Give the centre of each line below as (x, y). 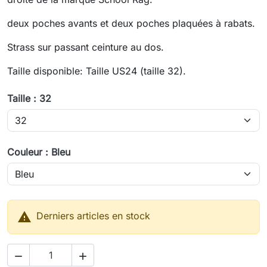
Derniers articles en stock (93, 216)
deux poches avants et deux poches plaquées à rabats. (131, 24)
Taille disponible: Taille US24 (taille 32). (97, 71)
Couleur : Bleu (39, 152)
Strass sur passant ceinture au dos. (86, 47)
